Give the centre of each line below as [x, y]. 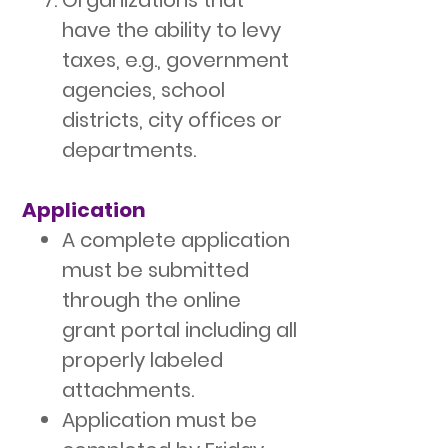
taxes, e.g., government [175, 60]
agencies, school [143, 90]
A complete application [176, 240]
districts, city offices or [172, 120]
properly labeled [142, 360]
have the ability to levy [171, 30]
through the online [151, 300]
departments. [129, 150]
